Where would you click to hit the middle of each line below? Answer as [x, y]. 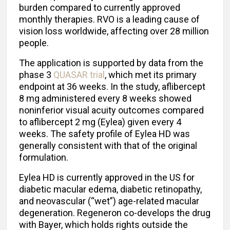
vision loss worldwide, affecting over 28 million [114, 31]
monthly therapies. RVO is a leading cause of [109, 20]
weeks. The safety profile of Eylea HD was [104, 134]
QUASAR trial [79, 75]
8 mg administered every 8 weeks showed [105, 99]
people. [34, 43]
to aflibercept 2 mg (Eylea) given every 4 [100, 122]
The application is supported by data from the [111, 63]
